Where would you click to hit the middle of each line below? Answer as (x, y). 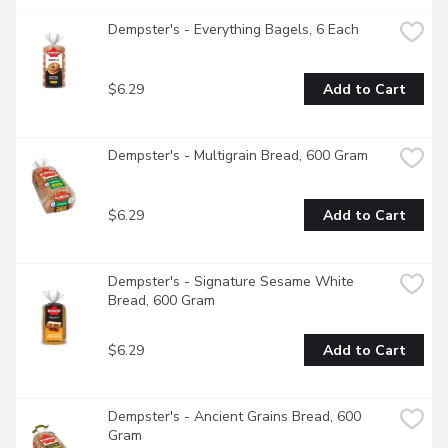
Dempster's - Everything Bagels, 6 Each (233, 30)
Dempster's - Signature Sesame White (231, 282)
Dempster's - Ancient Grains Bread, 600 (234, 417)
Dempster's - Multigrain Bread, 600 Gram (238, 156)
